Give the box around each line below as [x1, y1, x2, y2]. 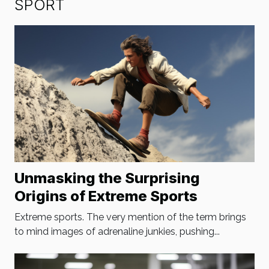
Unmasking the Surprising [14, 169, 200, 187]
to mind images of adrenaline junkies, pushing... [14, 226, 220, 238]
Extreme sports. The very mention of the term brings [14, 211, 246, 223]
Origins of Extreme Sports [14, 187, 198, 205]
